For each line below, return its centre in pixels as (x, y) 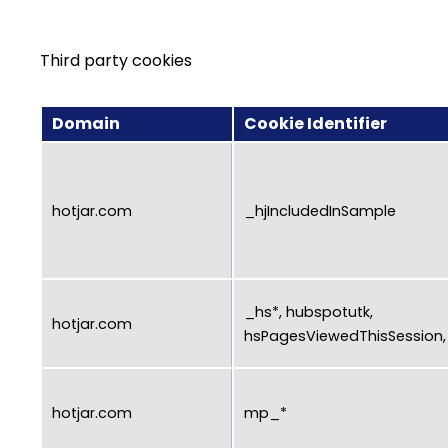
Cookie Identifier (315, 124)
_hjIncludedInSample (320, 210)
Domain (86, 124)
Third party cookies (116, 61)
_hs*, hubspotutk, (308, 311)
